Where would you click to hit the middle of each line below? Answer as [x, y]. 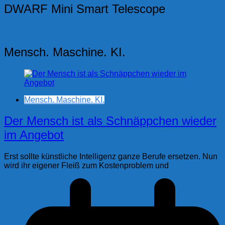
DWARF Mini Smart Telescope [85, 9]
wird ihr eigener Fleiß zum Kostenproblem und [86, 166]
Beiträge [26, 17]
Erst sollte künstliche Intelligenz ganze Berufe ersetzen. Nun [111, 157]
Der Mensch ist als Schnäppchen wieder [110, 121]
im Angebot [34, 135]
